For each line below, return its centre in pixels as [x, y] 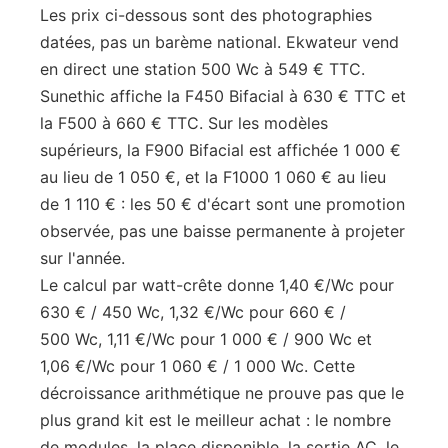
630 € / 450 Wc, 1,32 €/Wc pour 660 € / [193, 312]
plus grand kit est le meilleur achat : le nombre [215, 420]
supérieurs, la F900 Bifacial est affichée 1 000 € [220, 150]
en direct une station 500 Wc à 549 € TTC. [202, 69]
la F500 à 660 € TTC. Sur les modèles [184, 123]
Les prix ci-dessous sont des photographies [206, 15]
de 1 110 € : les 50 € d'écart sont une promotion [222, 204]
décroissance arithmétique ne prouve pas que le [222, 393]
